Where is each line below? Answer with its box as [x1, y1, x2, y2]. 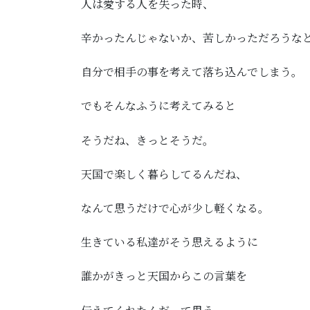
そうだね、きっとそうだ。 [81, 131, 214, 148]
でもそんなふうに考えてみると [81, 98, 236, 114]
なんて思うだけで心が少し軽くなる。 [81, 200, 269, 217]
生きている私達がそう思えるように [81, 234, 258, 250]
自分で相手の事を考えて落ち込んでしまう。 [81, 64, 302, 80]
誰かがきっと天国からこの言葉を [81, 268, 247, 284]
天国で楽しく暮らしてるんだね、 [81, 165, 247, 182]
